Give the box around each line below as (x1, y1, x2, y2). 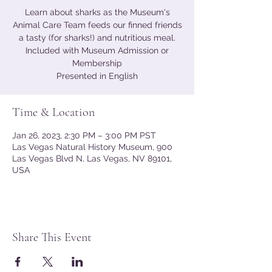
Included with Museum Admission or (25, 46, 169, 55)
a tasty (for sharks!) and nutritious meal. (19, 33, 175, 42)
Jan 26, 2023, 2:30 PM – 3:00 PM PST (12, 131, 156, 140)
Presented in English (56, 71, 138, 81)
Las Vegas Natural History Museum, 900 (12, 142, 172, 152)
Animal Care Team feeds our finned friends (12, 20, 182, 30)
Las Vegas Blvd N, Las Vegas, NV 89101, (12, 154, 172, 163)
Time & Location (12, 105, 95, 120)
